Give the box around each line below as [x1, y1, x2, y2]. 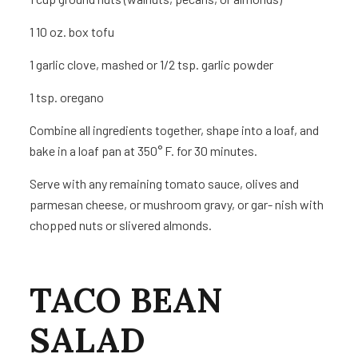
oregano [60, 89, 105, 105]
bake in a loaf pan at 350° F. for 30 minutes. [30, 143, 258, 159]
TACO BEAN [30, 279, 223, 323]
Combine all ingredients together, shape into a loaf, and [30, 122, 320, 138]
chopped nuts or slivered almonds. [30, 217, 213, 233]
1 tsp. [30, 89, 58, 105]
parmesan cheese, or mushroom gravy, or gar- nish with [30, 197, 324, 213]
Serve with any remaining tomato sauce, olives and [30, 176, 300, 192]
